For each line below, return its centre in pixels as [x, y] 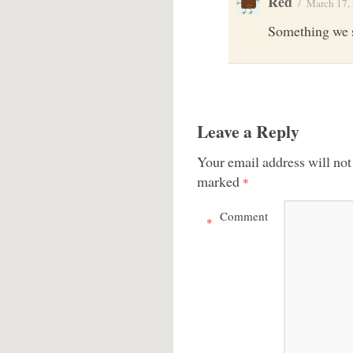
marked [220, 181]
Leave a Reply [248, 131]
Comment [244, 216]
